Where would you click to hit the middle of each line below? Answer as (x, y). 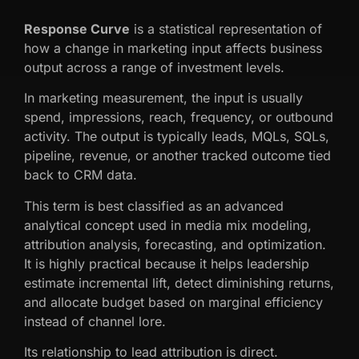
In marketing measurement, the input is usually (163, 98)
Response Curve (77, 28)
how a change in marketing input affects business (173, 48)
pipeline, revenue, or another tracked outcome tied (177, 156)
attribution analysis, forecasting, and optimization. (175, 244)
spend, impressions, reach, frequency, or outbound (179, 117)
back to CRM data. (81, 175)
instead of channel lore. (95, 321)
